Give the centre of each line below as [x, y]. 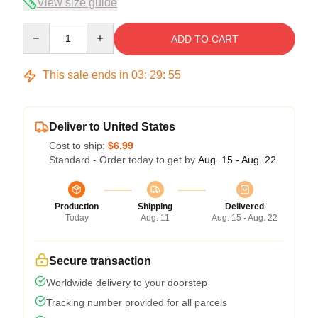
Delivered [245, 207]
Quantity [41, 29]
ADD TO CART [204, 39]
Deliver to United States [112, 127]
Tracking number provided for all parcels [137, 303]
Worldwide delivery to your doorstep [127, 283]
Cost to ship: [78, 146]
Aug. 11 [155, 218]
